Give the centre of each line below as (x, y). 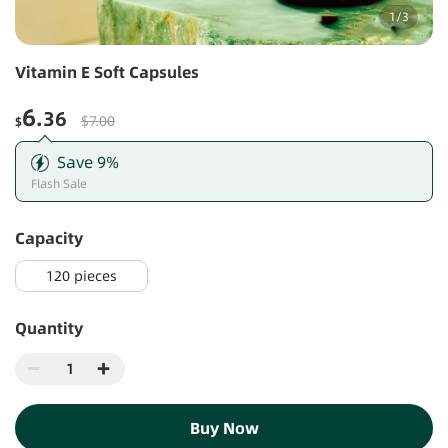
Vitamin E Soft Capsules (107, 72)
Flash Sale (59, 183)
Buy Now (224, 427)
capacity (54, 238)
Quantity (49, 328)
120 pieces (81, 276)
